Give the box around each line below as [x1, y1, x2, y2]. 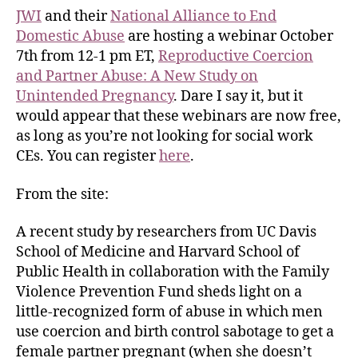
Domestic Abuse [16, 27, 125, 46]
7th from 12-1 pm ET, [16, 47, 158, 66]
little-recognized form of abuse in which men [16, 303, 323, 321]
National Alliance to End [110, 7, 276, 26]
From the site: [16, 185, 109, 204]
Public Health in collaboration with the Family [16, 263, 329, 281]
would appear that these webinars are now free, [16, 107, 341, 125]
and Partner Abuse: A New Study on [16, 67, 258, 86]
